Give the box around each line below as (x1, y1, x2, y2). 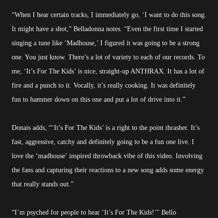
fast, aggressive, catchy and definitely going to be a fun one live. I (12, 138, 194, 146)
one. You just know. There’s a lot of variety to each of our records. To (12, 54, 205, 61)
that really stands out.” (12, 181, 73, 188)
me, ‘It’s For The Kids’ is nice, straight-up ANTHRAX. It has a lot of (12, 68, 204, 75)
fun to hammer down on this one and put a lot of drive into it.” (12, 96, 185, 104)
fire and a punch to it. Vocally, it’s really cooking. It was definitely (12, 82, 196, 90)
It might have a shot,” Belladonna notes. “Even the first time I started (12, 25, 203, 33)
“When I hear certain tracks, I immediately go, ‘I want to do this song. (12, 11, 206, 19)
